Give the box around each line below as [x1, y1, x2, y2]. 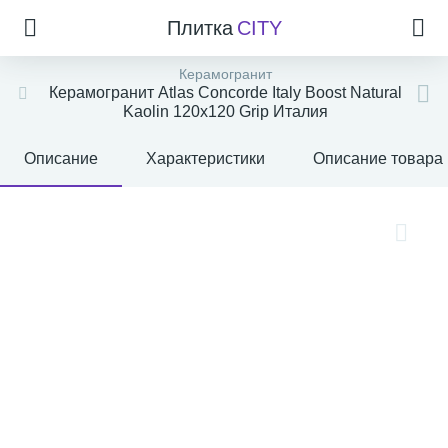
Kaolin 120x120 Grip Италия [122, 103, 328, 120]
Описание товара [313, 150, 443, 167]
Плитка [166, 17, 233, 39]
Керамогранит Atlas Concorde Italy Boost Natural [48, 84, 402, 101]
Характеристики [146, 150, 265, 167]
